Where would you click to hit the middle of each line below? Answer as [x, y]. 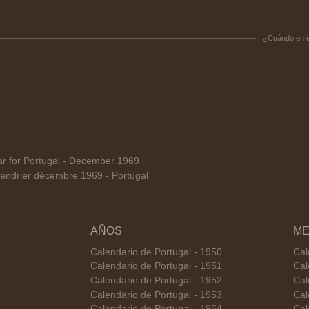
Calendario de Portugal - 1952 [156, 280]
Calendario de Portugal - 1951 [156, 266]
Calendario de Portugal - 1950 [156, 252]
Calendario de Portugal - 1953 [156, 295]
